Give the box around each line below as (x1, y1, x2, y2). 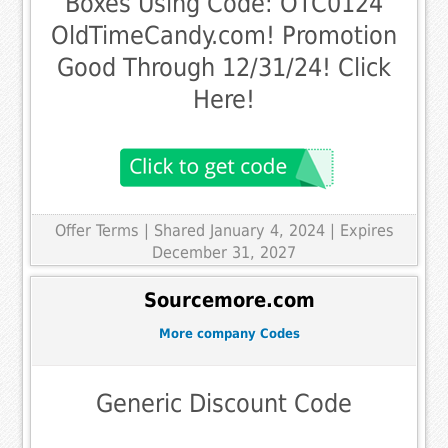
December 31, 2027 (152, 242, 296, 262)
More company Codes (158, 326, 300, 342)
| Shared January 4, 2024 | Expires (143, 220, 394, 240)
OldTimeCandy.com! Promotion (51, 20, 397, 50)
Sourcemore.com (143, 289, 315, 313)
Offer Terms (54, 220, 139, 240)
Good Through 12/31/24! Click (57, 52, 391, 82)
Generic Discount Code (96, 388, 352, 418)
